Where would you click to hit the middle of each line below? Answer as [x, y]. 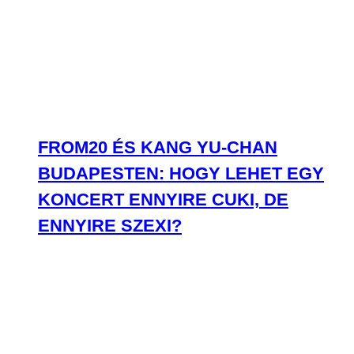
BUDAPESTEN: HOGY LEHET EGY [181, 173]
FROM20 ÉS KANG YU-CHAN [158, 147]
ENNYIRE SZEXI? [110, 226]
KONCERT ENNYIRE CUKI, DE [163, 200]
